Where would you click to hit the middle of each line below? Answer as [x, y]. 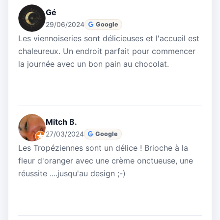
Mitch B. [61, 122]
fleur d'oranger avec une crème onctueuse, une [106, 161]
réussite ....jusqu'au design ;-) [72, 174]
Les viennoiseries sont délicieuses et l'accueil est [109, 39]
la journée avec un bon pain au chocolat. [94, 64]
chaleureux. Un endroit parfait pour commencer [107, 51]
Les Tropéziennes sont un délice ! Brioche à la [103, 148]
